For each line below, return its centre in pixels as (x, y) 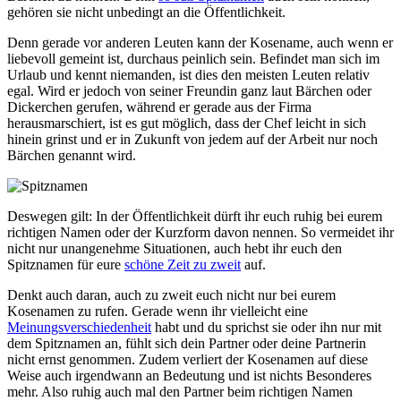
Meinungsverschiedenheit (79, 328)
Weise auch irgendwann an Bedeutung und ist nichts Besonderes (189, 376)
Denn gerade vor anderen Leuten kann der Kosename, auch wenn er (200, 43)
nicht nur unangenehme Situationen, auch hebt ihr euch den (175, 249)
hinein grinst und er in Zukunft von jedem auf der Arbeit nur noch (192, 140)
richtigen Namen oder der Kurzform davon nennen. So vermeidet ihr (200, 233)
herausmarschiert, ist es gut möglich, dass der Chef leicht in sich (187, 124)
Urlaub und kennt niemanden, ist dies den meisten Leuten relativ (188, 75)
